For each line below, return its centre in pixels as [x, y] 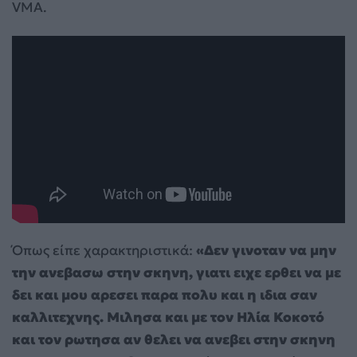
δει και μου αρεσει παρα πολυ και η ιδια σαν [165, 295]
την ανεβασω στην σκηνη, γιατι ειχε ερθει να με [177, 273]
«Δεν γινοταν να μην [266, 251]
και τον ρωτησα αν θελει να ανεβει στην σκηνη [174, 340]
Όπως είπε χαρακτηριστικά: [104, 251]
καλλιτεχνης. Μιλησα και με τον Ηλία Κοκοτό [168, 318]
